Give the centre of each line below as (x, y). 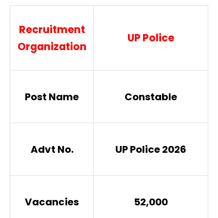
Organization (52, 47)
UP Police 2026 (151, 149)
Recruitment (52, 30)
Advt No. (52, 149)
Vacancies (52, 202)
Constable (151, 97)
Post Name (52, 97)
